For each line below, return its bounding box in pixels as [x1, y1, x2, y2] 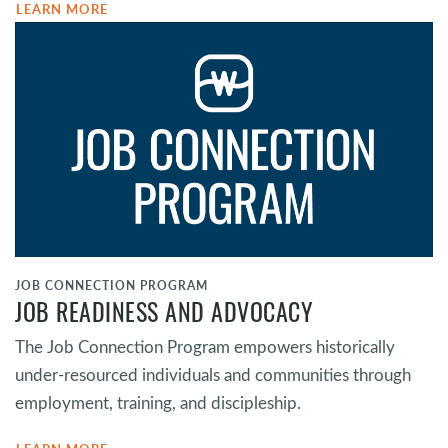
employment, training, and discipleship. [15, 391, 301, 415]
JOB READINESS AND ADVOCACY [15, 293, 313, 330]
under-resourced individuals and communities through [15, 363, 411, 387]
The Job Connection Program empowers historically [15, 335, 395, 359]
